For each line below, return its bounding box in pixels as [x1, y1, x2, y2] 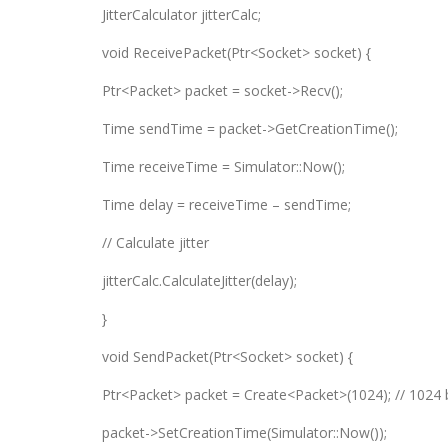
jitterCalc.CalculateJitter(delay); [102, 271, 297, 290]
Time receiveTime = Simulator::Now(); [102, 157, 345, 176]
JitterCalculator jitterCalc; [102, 5, 261, 24]
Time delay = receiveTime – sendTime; [102, 195, 351, 214]
